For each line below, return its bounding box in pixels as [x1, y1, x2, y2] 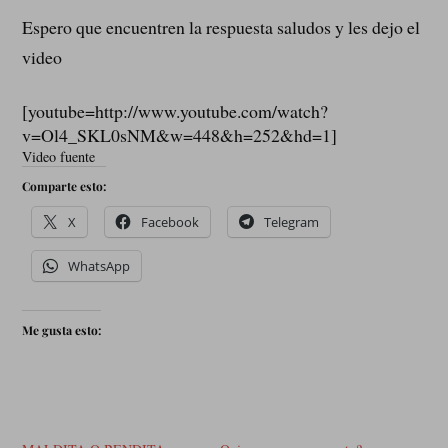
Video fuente [22, 146, 96, 166]
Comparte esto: [22, 177, 107, 194]
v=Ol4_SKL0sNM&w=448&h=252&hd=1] [22, 122, 338, 147]
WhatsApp [68, 256, 131, 275]
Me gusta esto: [22, 322, 102, 339]
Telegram [264, 212, 320, 231]
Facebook [141, 212, 200, 231]
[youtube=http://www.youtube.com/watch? [22, 98, 329, 123]
